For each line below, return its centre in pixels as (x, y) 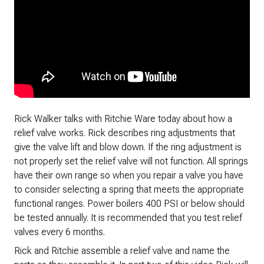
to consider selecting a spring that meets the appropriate (129, 189)
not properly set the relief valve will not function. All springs (131, 161)
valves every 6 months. (60, 232)
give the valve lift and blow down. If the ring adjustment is (128, 147)
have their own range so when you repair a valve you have (129, 175)
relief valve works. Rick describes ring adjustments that (125, 133)
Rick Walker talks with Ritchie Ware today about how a (123, 119)
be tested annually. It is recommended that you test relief (128, 218)
